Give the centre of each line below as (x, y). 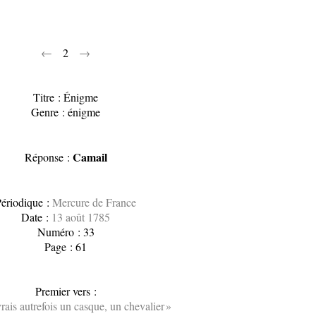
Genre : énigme (66, 112)
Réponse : (48, 157)
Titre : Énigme (66, 97)
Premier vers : (66, 291)
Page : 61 (66, 247)
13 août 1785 (81, 217)
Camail (90, 157)
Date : (37, 217)
